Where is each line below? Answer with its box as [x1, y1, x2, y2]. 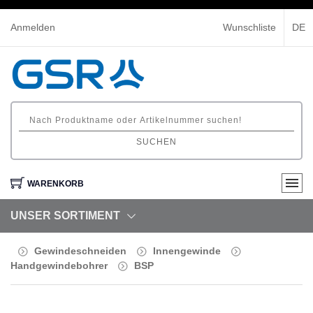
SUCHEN [136, 136, 177, 147]
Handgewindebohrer [10, 260, 108, 272]
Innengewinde [153, 245, 221, 257]
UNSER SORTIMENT [10, 210, 120, 222]
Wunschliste [223, 22, 277, 34]
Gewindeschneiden [34, 245, 126, 257]
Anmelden [10, 22, 55, 34]
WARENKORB [27, 179, 84, 189]
